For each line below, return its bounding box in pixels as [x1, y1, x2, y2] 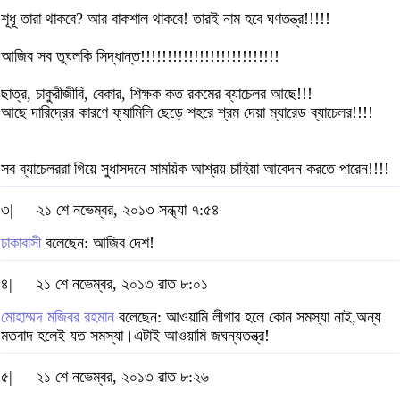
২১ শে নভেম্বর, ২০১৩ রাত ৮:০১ [36, 275, 208, 294]
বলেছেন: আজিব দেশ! [41, 234, 154, 253]
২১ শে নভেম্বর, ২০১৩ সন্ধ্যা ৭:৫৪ [37, 201, 220, 220]
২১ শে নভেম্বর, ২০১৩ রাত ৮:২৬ [36, 368, 209, 387]
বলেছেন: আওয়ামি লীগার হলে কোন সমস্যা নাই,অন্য [114, 308, 381, 327]
